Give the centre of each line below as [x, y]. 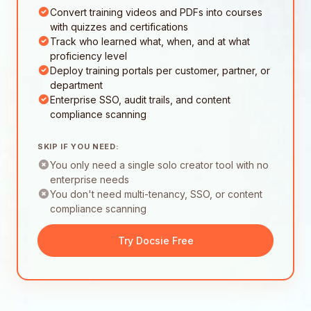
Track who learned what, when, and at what [150, 42]
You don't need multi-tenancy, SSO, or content [156, 194]
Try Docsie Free [155, 241]
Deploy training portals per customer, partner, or [160, 71]
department [76, 85]
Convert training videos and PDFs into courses [156, 12]
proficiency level [89, 56]
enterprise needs [90, 180]
